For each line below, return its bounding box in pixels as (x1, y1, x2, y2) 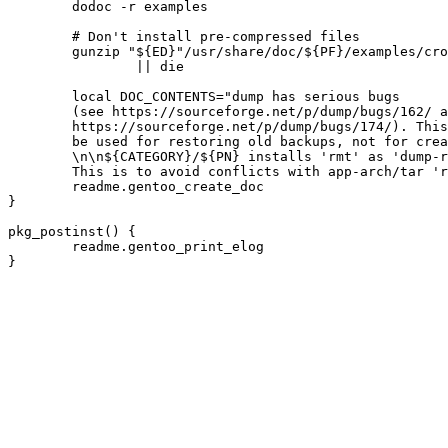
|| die (8, 59, 136, 74)
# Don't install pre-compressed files (8, 29, 72, 44)
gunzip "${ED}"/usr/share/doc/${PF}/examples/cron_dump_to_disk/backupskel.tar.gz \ (8, 44, 72, 59)
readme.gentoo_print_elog (8, 239, 72, 254)
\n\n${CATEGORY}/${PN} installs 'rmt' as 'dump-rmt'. (8, 149, 72, 164)
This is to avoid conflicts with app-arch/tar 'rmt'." (8, 164, 72, 179)
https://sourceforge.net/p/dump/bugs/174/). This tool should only (8, 119, 72, 134)
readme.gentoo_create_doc (8, 179, 72, 194)
